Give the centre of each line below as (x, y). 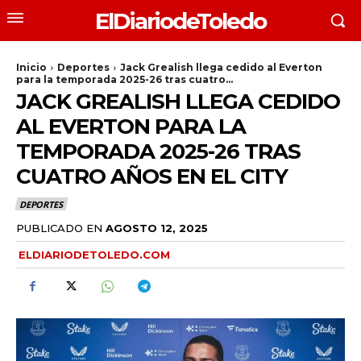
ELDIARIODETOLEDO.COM (94, 254)
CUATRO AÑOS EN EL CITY (152, 176)
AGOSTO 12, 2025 (157, 228)
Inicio (31, 67)
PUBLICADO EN (59, 228)
